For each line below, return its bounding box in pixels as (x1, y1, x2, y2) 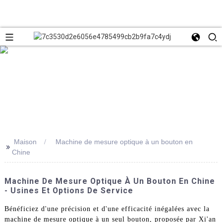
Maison (13, 137, 37, 146)
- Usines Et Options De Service (4, 185, 133, 195)
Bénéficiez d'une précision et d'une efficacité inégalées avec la (4, 205, 210, 213)
